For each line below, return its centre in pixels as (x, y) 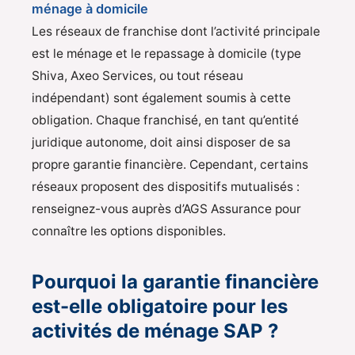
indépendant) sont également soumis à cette (161, 98)
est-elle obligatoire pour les (160, 307)
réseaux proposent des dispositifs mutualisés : (166, 187)
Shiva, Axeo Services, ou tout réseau (137, 76)
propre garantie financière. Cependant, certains (170, 165)
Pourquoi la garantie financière (175, 282)
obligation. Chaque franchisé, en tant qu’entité (165, 120)
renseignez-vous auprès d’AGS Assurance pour (166, 209)
